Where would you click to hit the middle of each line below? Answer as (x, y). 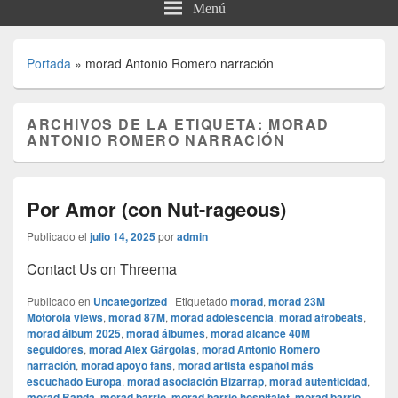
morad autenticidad (318, 382)
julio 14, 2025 (123, 237)
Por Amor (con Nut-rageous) (156, 209)
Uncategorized (130, 302)
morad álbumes (166, 334)
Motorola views (65, 318)
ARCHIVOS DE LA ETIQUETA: (148, 124)
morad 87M (137, 318)
